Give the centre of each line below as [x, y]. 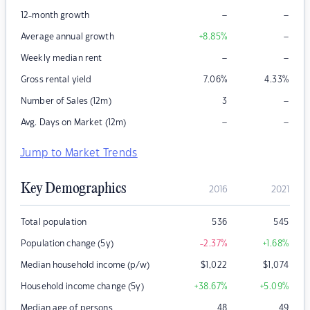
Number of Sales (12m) [66, 101]
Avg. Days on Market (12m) [74, 123]
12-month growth [55, 16]
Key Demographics [73, 189]
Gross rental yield [56, 80]
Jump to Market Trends [79, 154]
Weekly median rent [62, 58]
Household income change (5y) [82, 287]
